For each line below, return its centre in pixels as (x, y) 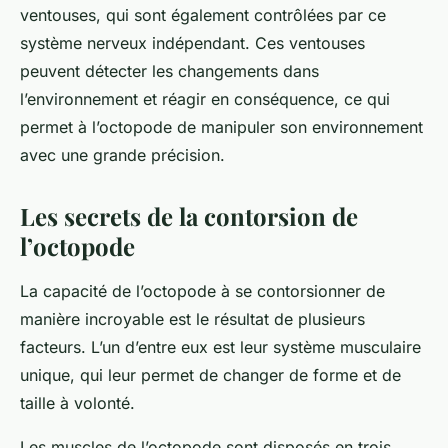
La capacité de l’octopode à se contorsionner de (202, 291)
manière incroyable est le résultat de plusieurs (192, 319)
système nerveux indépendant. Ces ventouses (192, 43)
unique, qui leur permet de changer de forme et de (210, 375)
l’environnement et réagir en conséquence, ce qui (205, 99)
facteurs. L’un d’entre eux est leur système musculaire (220, 347)
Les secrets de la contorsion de (189, 216)
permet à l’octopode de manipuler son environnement (221, 127)
